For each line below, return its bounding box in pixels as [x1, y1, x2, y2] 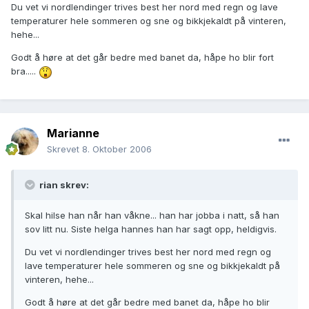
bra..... [11, 66, 39, 77]
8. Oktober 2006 [82, 143, 152, 155]
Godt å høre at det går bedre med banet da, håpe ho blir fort [11, 52, 274, 63]
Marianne [47, 126, 99, 141]
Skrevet [47, 143, 82, 155]
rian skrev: [37, 179, 89, 191]
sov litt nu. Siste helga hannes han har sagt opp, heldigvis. [25, 223, 277, 235]
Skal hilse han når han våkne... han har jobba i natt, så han [25, 210, 279, 221]
